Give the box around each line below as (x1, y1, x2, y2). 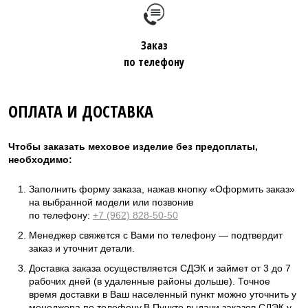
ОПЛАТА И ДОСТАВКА (8, 99, 153, 122)
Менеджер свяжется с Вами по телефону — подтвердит (29, 229, 283, 241)
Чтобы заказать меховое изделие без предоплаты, (8, 140, 258, 152)
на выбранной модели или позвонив (29, 196, 193, 208)
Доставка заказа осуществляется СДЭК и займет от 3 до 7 (29, 262, 291, 274)
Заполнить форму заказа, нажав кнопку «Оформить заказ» (29, 183, 295, 195)
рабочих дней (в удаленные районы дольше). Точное (29, 275, 270, 287)
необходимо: (8, 153, 72, 165)
